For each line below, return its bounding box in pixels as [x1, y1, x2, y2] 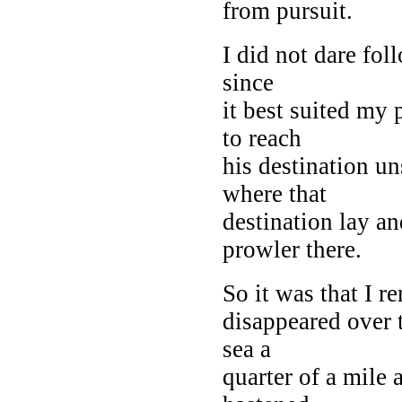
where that [223, 179, 327, 207]
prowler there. [223, 235, 362, 263]
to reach [223, 124, 301, 152]
